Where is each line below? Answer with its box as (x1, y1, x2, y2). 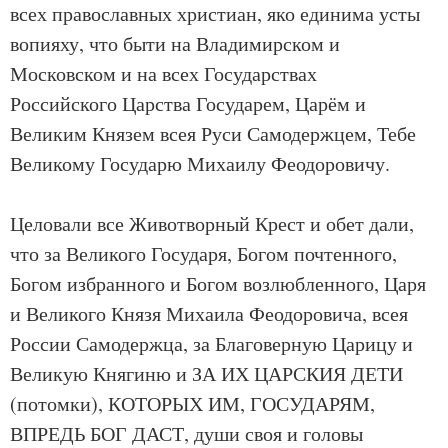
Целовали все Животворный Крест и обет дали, (10, 210, 414, 237)
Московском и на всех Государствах (10, 60, 317, 87)
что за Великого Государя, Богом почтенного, (10, 240, 397, 267)
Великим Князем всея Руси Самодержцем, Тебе (10, 120, 416, 147)
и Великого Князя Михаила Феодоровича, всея (10, 300, 408, 327)
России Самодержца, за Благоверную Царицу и (10, 330, 413, 357)
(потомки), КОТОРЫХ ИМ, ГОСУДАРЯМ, (10, 390, 375, 417)
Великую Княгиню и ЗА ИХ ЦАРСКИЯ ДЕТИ (10, 360, 403, 387)
